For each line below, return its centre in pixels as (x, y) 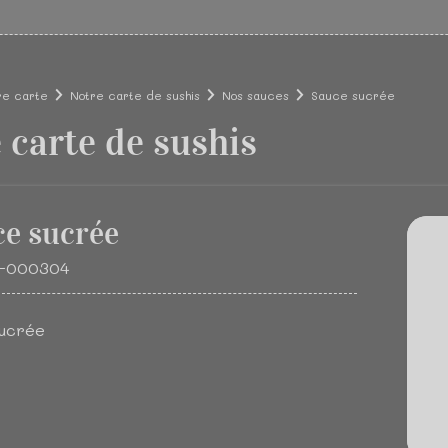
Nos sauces (255, 95)
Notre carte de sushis (135, 95)
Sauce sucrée (353, 95)
